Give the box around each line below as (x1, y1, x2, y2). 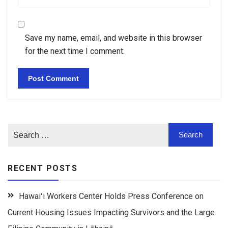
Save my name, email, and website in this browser (25, 33, 202, 43)
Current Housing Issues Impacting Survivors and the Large (8, 208, 215, 218)
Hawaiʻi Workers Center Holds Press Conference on (19, 191, 204, 202)
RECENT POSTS (8, 163, 77, 174)
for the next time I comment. (25, 46, 125, 56)
